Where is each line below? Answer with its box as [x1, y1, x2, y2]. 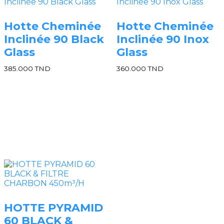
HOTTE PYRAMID [4, 201, 103, 215]
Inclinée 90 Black [4, 32, 104, 46]
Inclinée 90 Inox [116, 32, 209, 46]
